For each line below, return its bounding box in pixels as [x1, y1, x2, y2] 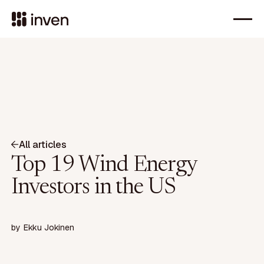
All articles [19, 138, 67, 151]
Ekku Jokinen [23, 222, 75, 233]
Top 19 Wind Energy [11, 154, 197, 177]
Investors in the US [11, 176, 176, 199]
